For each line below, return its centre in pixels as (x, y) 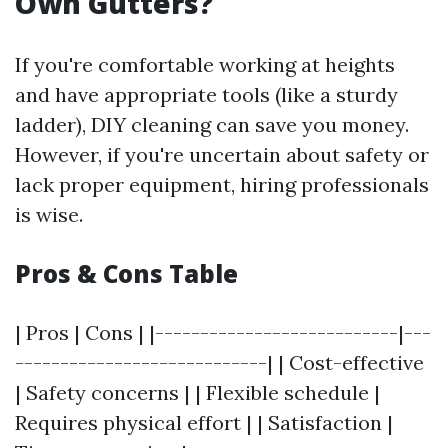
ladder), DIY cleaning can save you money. (212, 124)
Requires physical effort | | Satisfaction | (204, 422)
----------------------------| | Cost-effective (219, 362)
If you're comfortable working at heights (205, 64)
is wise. (49, 214)
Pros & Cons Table (126, 273)
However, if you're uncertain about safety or (222, 154)
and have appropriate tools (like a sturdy (206, 94)
